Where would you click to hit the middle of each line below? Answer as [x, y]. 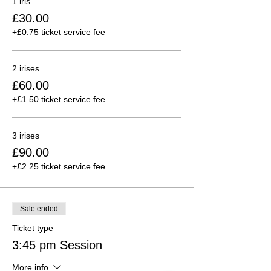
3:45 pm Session [57, 245]
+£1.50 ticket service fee [59, 99]
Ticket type [33, 228]
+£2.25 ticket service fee [59, 166]
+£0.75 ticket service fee [59, 32]
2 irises [26, 68]
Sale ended [39, 208]
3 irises [26, 135]
